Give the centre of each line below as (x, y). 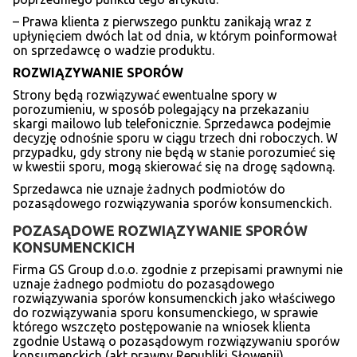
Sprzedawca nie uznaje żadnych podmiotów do (149, 189)
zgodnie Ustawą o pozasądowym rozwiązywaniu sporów (176, 341)
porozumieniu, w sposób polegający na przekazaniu (161, 110)
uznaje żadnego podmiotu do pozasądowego (144, 284)
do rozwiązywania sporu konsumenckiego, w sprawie (165, 313)
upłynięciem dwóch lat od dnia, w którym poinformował (175, 36)
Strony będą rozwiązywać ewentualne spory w (145, 95)
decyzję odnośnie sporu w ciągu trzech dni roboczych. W (175, 138)
